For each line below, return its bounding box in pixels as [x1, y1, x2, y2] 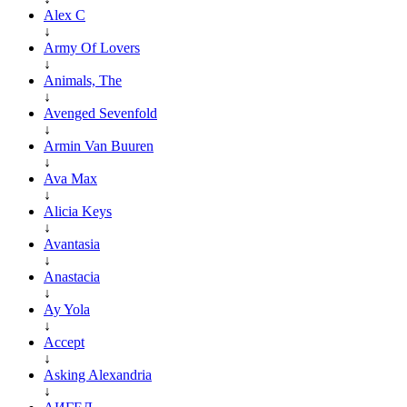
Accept [44, 333, 84, 350]
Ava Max [44, 170, 97, 186]
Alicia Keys [44, 203, 112, 219]
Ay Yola [44, 301, 90, 317]
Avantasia [44, 235, 100, 252]
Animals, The [44, 72, 122, 88]
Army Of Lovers [44, 39, 140, 55]
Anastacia [44, 268, 100, 284]
